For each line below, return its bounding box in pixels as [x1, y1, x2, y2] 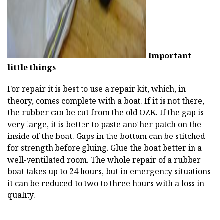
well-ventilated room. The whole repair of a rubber [7, 154, 201, 165]
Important [148, 50, 191, 61]
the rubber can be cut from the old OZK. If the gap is [7, 107, 204, 118]
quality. [7, 189, 35, 200]
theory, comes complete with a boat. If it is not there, [7, 95, 204, 106]
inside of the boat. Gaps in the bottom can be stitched [7, 130, 205, 141]
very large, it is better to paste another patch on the [7, 118, 201, 130]
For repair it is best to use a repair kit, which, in [7, 83, 186, 94]
